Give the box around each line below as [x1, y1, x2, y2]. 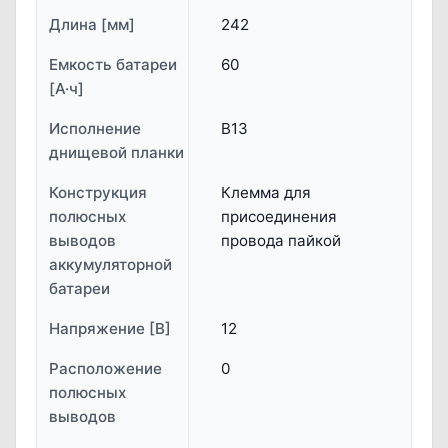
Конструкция [49, 183, 147, 202]
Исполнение [49, 119, 141, 138]
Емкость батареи [49, 55, 177, 74]
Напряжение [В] [49, 319, 171, 338]
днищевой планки [49, 143, 184, 162]
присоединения [221, 207, 337, 226]
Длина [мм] [49, 15, 135, 34]
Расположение [49, 359, 162, 378]
